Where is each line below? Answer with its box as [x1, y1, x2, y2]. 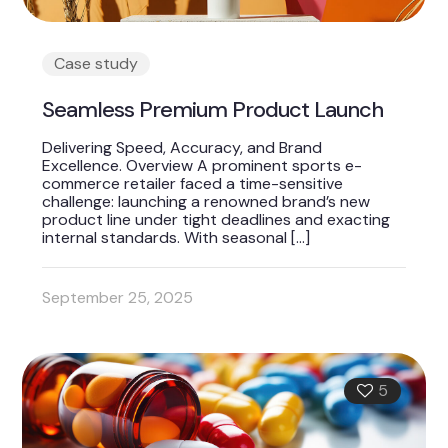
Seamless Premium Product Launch [42, 95, 384, 125]
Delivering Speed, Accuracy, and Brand [42, 137, 323, 159]
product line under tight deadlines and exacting [42, 209, 391, 231]
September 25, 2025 [42, 287, 194, 309]
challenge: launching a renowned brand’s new [42, 191, 371, 213]
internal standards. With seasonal [42, 227, 288, 249]
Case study [54, 53, 139, 75]
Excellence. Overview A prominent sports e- [42, 155, 363, 177]
